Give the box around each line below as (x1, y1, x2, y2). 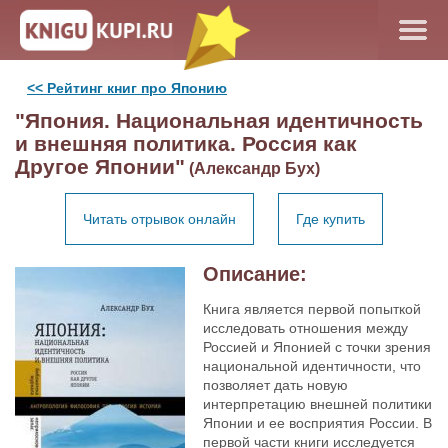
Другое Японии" (15, 155, 185, 178)
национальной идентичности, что (203, 358, 421, 374)
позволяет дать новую (203, 377, 348, 393)
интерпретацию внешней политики (203, 396, 432, 412)
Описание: (203, 263, 307, 285)
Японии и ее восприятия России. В (203, 415, 432, 431)
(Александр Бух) (185, 160, 320, 177)
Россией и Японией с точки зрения (203, 339, 431, 355)
